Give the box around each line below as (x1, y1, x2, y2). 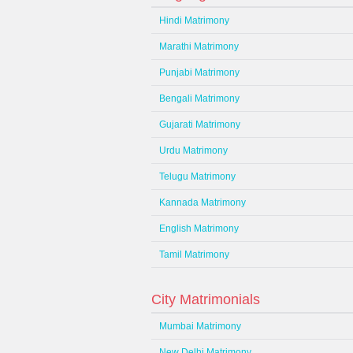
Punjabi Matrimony (159, 67, 240, 78)
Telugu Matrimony (159, 171, 236, 182)
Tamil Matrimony (159, 249, 229, 260)
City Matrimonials (151, 292, 260, 307)
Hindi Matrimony (159, 15, 229, 26)
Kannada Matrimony (159, 197, 246, 208)
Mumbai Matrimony (159, 321, 241, 332)
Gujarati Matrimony (159, 119, 240, 130)
